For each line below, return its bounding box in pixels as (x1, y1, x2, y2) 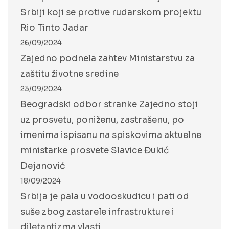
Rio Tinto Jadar (20, 22, 88, 33)
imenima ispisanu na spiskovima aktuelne (20, 130, 201, 141)
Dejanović (20, 161, 65, 171)
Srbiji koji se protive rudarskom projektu (20, 7, 201, 18)
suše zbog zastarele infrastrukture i (20, 207, 174, 217)
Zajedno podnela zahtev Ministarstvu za (20, 53, 195, 64)
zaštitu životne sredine (20, 68, 119, 79)
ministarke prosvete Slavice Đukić (20, 145, 169, 156)
